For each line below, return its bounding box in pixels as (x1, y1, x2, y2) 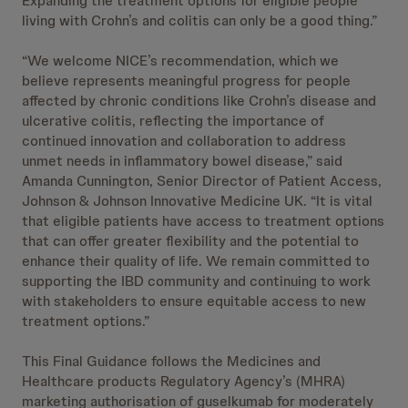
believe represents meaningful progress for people (22, 71, 351, 90)
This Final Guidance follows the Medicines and (22, 352, 321, 371)
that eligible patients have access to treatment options (22, 211, 384, 230)
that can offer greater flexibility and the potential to (22, 231, 359, 250)
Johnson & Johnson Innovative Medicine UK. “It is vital (22, 191, 372, 210)
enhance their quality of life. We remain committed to (22, 251, 370, 270)
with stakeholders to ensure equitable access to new (22, 291, 366, 311)
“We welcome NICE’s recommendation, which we (22, 51, 339, 70)
